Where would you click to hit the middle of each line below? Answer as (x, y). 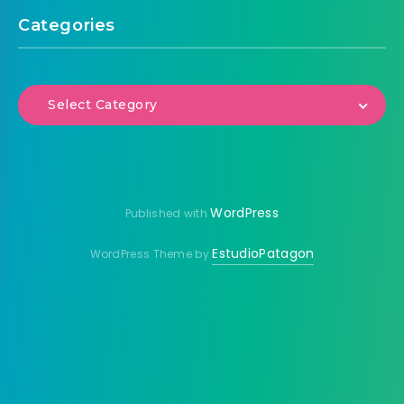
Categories (67, 26)
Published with (168, 214)
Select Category (103, 105)
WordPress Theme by (151, 254)
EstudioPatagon (263, 254)
